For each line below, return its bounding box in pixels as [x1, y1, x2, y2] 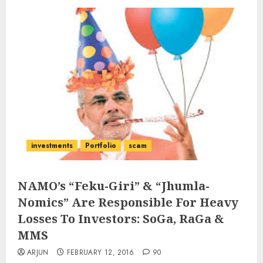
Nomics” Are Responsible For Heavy [18, 194, 238, 210]
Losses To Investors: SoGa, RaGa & [18, 211, 224, 227]
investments [31, 140, 73, 151]
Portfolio [85, 140, 116, 151]
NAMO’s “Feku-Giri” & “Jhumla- [18, 178, 210, 194]
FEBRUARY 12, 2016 [66, 247, 134, 258]
